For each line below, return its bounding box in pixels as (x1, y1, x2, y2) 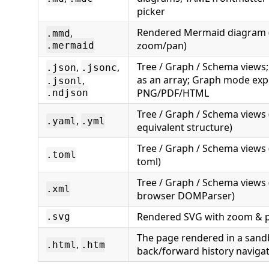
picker (137, 5, 165, 18)
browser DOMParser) (137, 189, 235, 202)
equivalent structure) (137, 121, 232, 134)
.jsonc (81, 62, 117, 73)
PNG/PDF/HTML (137, 86, 209, 100)
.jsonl (46, 75, 82, 86)
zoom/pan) (137, 39, 187, 52)
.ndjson (46, 87, 88, 98)
